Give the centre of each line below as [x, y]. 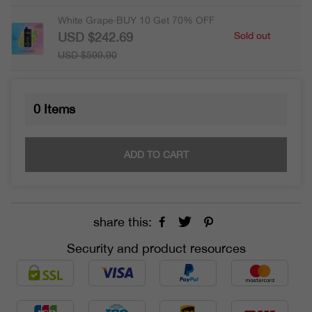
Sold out [252, 36]
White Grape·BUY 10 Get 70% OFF [136, 21]
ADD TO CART [156, 155]
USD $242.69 [95, 38]
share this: [123, 222]
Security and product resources [156, 249]
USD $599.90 [87, 55]
